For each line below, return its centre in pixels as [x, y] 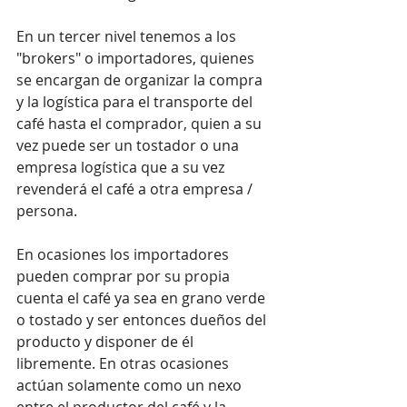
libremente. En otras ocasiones [124, 363]
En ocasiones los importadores [124, 254]
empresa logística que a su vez [122, 167]
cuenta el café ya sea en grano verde [143, 298]
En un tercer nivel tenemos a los [128, 36]
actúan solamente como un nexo [131, 385]
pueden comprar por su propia [125, 276]
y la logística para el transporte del [136, 101]
